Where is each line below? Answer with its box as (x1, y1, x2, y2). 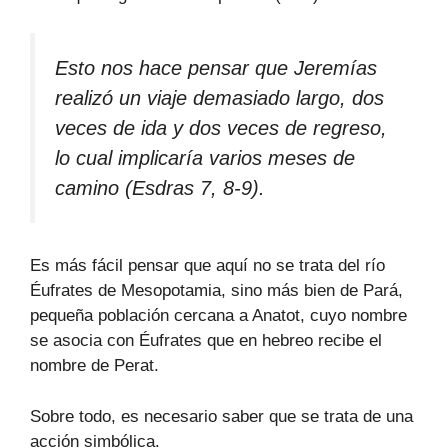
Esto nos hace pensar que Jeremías (55, 56, 377, 79)
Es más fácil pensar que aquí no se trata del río (30, 256, 385, 276)
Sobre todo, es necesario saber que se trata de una (30, 406, 413, 426)
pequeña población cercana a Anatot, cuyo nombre (30, 306, 407, 326)
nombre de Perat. (30, 356, 159, 376)
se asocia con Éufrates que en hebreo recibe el (30, 331, 382, 351)
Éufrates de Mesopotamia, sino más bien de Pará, (30, 281, 403, 301)
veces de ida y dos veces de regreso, (55, 116, 387, 139)
